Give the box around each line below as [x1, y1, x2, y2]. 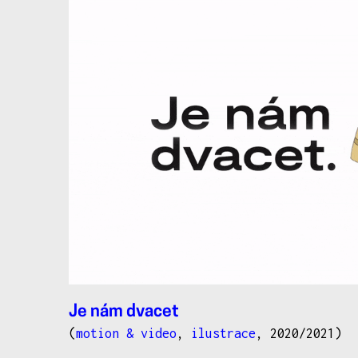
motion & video [76, 326, 177, 341]
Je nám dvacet [69, 304, 179, 321]
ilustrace [191, 326, 256, 341]
